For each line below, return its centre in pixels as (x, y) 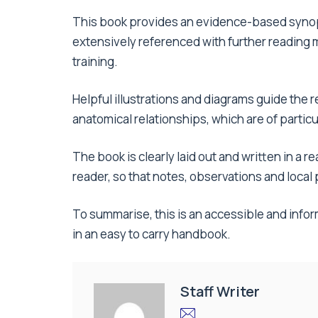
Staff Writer (220, 292)
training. (95, 62)
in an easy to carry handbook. (152, 234)
